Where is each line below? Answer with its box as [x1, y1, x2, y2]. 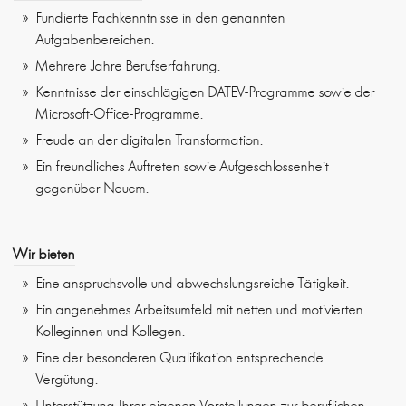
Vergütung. [36, 371, 98, 389]
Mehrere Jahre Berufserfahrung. [36, 57, 220, 75]
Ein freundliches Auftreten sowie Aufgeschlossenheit [36, 158, 329, 176]
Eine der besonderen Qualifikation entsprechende [36, 349, 324, 367]
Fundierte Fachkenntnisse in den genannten [36, 9, 285, 27]
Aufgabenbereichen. [36, 31, 154, 49]
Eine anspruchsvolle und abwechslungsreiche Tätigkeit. [36, 275, 349, 293]
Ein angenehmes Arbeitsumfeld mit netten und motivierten [36, 301, 363, 319]
